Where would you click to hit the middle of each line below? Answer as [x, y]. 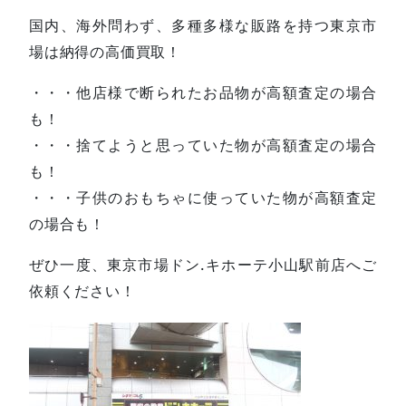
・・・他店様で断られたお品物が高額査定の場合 [203, 92]
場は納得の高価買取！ [105, 51]
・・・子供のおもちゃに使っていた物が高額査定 [203, 197]
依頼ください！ [82, 290]
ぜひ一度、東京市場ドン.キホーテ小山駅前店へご [203, 264]
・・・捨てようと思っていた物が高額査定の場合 [203, 145]
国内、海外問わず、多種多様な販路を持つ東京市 [203, 25]
